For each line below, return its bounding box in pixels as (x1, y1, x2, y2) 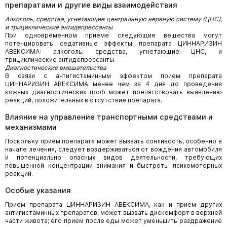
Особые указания (5, 185, 71, 195)
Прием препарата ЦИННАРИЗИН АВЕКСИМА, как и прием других (5, 200, 222, 208)
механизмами (5, 122, 57, 131)
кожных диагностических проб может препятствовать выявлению (5, 88, 222, 96)
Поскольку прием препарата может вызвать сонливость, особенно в (5, 137, 222, 145)
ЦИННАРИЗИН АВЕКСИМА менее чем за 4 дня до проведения (5, 80, 222, 88)
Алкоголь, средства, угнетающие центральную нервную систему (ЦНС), (5, 15, 222, 23)
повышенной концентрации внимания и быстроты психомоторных (5, 161, 222, 169)
